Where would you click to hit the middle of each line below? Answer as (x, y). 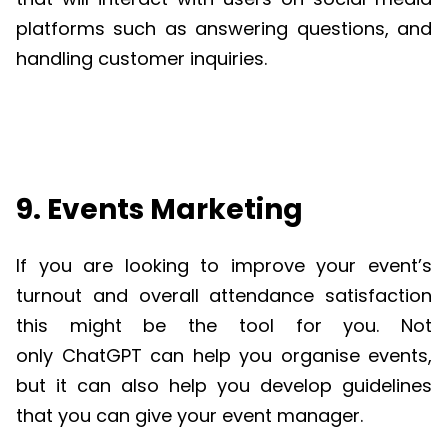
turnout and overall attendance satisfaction (224, 295)
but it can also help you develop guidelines (224, 385)
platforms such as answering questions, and (224, 29)
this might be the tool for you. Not (224, 325)
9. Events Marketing (159, 210)
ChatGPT (101, 355)
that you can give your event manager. (194, 415)
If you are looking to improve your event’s (224, 265)
